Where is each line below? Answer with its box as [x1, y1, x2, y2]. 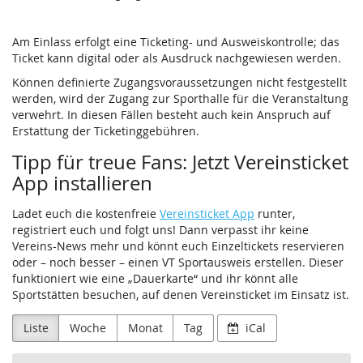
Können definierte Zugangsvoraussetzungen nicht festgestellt [12, 75, 347, 91]
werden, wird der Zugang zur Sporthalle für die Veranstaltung [12, 91, 348, 107]
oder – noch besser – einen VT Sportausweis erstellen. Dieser [12, 254, 344, 271]
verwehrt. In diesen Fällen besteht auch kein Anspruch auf [12, 107, 331, 123]
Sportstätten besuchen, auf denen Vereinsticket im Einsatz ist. [12, 287, 349, 303]
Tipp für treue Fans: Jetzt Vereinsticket [12, 149, 348, 176]
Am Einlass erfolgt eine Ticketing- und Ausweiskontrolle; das [12, 34, 340, 50]
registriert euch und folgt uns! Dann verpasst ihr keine [12, 222, 309, 238]
